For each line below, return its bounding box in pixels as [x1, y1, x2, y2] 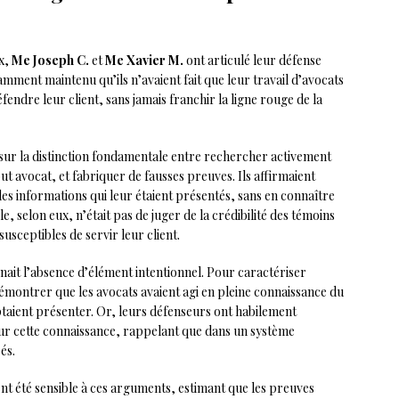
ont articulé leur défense [183, 52, 322, 69]
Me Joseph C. [12, 52, 89, 69]
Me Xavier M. [105, 52, 183, 69]
